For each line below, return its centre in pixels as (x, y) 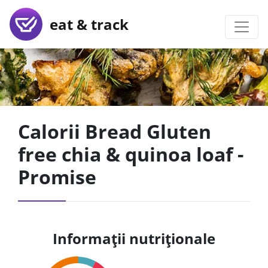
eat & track (86, 24)
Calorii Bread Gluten (115, 131)
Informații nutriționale (134, 238)
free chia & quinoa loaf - (131, 154)
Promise (57, 177)
